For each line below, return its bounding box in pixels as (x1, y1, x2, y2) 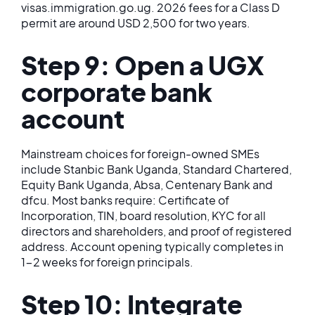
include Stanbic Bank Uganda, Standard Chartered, (21, 162, 292, 176)
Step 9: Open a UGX (21, 49, 264, 81)
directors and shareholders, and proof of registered (21, 224, 292, 238)
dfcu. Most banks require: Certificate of (21, 193, 229, 207)
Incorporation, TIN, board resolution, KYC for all (21, 208, 266, 223)
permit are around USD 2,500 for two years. (21, 15, 250, 30)
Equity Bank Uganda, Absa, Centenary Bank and (21, 177, 273, 192)
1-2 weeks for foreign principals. (21, 255, 193, 269)
